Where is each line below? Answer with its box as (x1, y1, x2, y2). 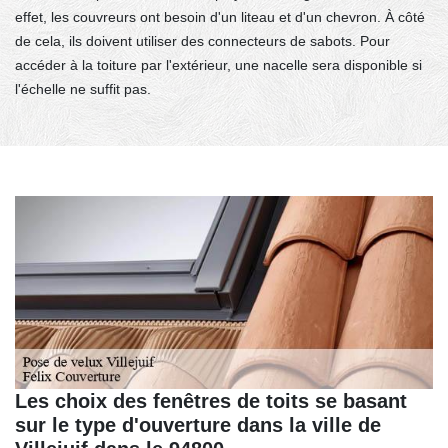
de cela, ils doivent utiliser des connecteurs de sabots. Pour (15, 32, 390, 49)
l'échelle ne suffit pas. (15, 80, 151, 97)
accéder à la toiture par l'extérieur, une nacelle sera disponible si (15, 56, 422, 73)
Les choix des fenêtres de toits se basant (15, 390, 407, 413)
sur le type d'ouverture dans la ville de (15, 414, 381, 437)
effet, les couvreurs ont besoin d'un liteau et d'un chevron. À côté (15, 8, 425, 25)
